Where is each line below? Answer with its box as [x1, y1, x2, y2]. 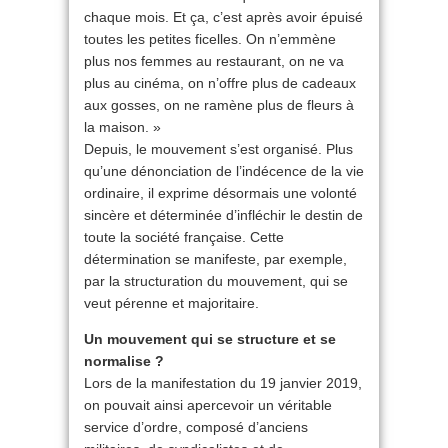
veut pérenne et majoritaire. [84, 295, 259, 311]
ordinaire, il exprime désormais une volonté [84, 185, 357, 201]
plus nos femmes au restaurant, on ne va [84, 53, 344, 69]
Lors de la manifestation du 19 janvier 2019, [84, 375, 362, 391]
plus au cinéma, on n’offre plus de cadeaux [84, 75, 356, 91]
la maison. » [84, 119, 161, 135]
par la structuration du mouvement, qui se [84, 273, 348, 289]
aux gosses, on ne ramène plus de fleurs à [84, 97, 354, 113]
